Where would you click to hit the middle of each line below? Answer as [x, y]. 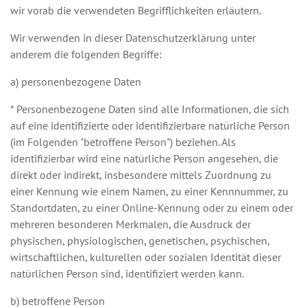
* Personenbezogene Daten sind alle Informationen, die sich [150, 109]
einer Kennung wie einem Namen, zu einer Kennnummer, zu [149, 191]
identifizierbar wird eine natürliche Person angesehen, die [144, 158]
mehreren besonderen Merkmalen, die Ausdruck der [131, 224]
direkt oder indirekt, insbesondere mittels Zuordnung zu [141, 175]
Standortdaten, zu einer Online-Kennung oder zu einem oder [152, 208]
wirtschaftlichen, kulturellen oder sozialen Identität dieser [146, 257]
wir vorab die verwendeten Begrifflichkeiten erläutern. [136, 10]
